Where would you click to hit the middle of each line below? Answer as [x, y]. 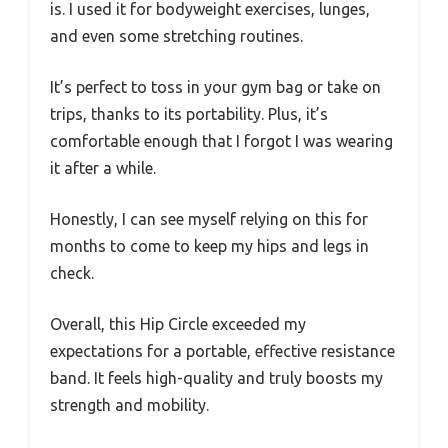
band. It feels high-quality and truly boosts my [216, 378]
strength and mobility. [129, 405]
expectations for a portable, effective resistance [222, 351]
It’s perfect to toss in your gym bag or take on [215, 87]
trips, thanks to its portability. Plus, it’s [189, 114]
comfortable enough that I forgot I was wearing [221, 141]
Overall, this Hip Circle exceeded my [178, 324]
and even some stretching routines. [176, 36]
